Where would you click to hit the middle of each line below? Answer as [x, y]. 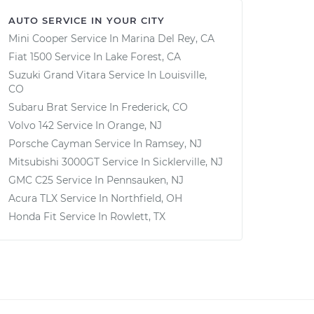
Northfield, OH [146, 198]
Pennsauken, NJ [145, 180]
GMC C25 [31, 180]
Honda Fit [33, 217]
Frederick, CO [155, 107]
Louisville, [183, 75]
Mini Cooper [38, 39]
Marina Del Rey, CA [168, 39]
